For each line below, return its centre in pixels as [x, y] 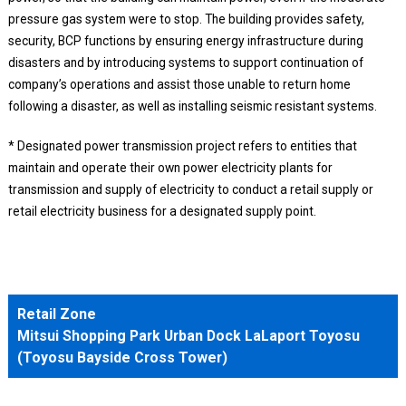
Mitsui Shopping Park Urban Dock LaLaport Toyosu [188, 336]
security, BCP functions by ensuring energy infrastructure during [185, 41]
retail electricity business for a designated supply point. [162, 212]
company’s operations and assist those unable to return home [179, 85]
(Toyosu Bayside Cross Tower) [122, 358]
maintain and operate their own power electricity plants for [170, 168]
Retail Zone [56, 314]
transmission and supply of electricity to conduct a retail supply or [190, 190]
